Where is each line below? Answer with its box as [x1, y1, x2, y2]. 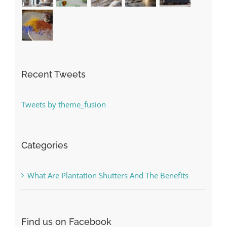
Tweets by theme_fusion [21, 99, 106, 110]
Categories [21, 140, 68, 151]
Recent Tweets [21, 69, 86, 80]
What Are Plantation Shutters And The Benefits [27, 170, 188, 181]
